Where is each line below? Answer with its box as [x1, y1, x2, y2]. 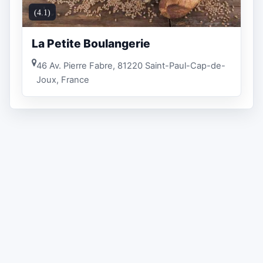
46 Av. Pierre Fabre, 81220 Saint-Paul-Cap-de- [36, 60, 225, 71]
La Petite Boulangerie [32, 36, 150, 51]
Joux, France [36, 74, 89, 85]
